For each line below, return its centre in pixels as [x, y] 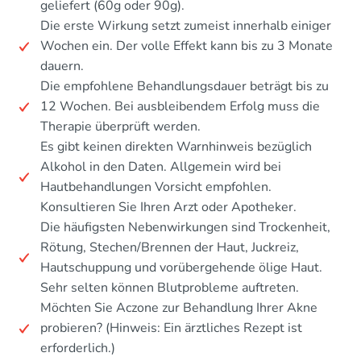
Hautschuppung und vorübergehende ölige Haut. [181, 268]
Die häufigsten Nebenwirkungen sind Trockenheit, [185, 227]
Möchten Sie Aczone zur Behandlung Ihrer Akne [179, 308]
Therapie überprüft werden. [120, 127]
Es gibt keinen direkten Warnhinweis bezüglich [176, 147]
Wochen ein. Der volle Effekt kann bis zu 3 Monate [187, 46]
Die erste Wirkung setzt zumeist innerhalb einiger [186, 26]
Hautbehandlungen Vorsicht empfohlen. [156, 187]
